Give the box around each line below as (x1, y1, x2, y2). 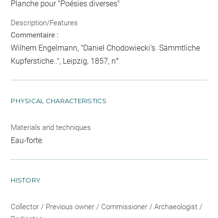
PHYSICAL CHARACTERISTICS (11, 97, 107, 105)
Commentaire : (11, 31, 59, 39)
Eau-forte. (11, 136, 44, 145)
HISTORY (11, 176, 41, 184)
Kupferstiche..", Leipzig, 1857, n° (11, 56, 119, 66)
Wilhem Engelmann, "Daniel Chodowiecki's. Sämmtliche (11, 43, 200, 53)
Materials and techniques (11, 123, 91, 132)
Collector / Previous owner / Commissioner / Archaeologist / (11, 202, 203, 211)
